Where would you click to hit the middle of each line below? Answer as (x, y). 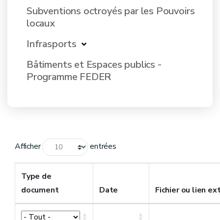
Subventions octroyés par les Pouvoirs (111, 11)
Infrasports (52, 44)
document (40, 190)
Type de (36, 176)
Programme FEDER (69, 77)
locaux (41, 23)
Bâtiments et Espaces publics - (94, 65)
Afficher (29, 147)
